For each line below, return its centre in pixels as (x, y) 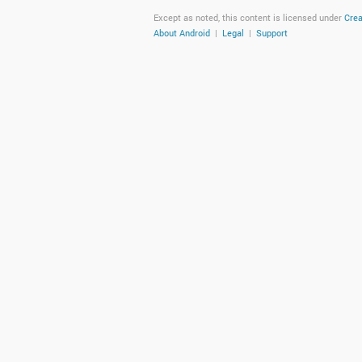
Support (272, 33)
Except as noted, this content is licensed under (249, 17)
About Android (182, 33)
